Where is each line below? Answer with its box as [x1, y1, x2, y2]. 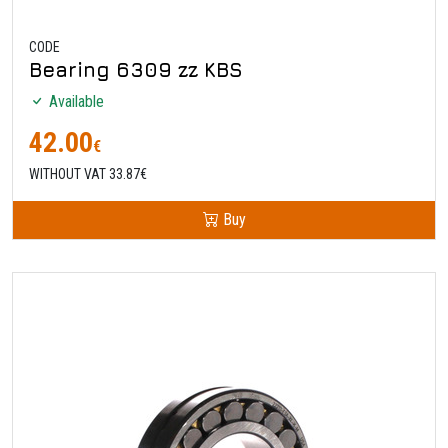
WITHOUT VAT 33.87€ [29, 165, 147, 182]
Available [45, 91, 104, 111]
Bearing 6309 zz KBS [29, 57, 243, 81]
